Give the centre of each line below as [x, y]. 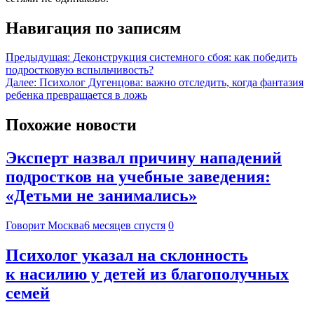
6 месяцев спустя [125, 226]
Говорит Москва [45, 226]
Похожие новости [71, 125]
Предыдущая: [38, 57]
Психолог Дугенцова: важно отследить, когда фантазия [171, 83]
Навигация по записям [93, 28]
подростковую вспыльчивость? [80, 70]
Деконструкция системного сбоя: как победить [185, 57]
